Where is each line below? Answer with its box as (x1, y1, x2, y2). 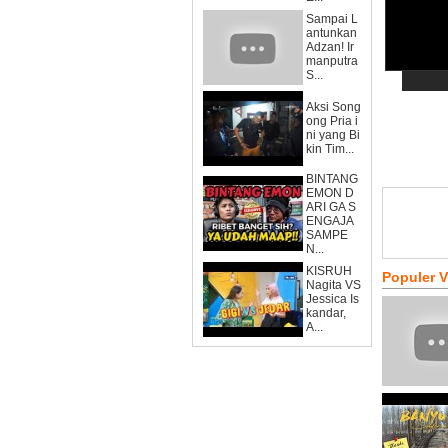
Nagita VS (306, 278, 361, 292)
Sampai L (306, 12, 358, 26)
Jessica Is (306, 292, 359, 306)
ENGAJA (306, 214, 353, 228)
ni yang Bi (306, 128, 360, 142)
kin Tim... (306, 142, 354, 156)
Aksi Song (306, 100, 361, 114)
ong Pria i (306, 114, 358, 128)
